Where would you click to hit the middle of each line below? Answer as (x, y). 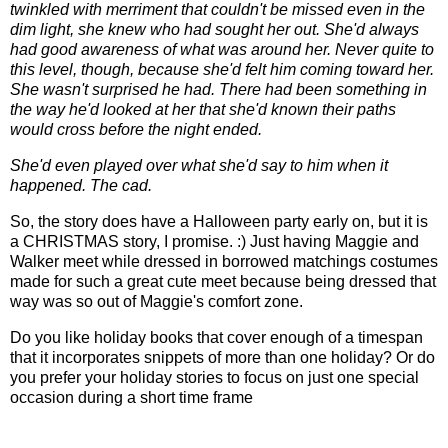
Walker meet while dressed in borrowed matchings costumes (224, 261)
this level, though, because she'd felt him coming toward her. (222, 70)
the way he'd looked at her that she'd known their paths (203, 110)
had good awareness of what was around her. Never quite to (222, 50)
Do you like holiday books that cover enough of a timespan (216, 337)
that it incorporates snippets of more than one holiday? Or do (222, 357)
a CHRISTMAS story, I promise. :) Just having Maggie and (214, 241)
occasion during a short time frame (131, 397)
